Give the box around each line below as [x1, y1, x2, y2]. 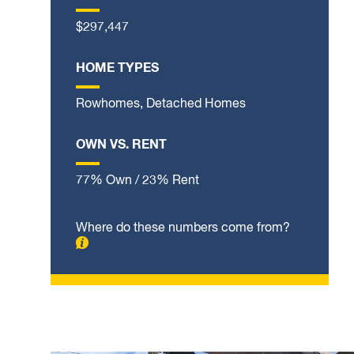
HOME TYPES [76, 62, 159, 74]
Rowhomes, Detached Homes [76, 98, 246, 111]
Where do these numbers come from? [76, 222, 290, 235]
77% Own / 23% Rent [76, 175, 199, 187]
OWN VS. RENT [76, 138, 167, 151]
